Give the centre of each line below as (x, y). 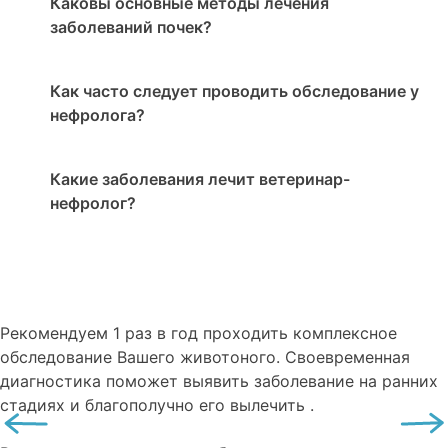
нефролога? (97, 115)
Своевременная (347, 357)
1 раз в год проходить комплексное (255, 333)
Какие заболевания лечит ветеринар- (200, 179)
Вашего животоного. (201, 357)
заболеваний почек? (131, 27)
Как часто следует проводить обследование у (234, 91)
